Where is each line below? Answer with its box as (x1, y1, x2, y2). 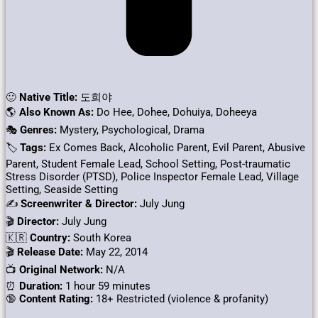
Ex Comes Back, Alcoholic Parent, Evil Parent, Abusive (46, 141, 305, 155)
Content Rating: (19, 292, 93, 306)
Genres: (20, 124, 57, 137)
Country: (30, 231, 70, 245)
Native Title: (19, 91, 77, 104)
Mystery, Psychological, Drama (57, 124, 204, 137)
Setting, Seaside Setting (6, 183, 118, 197)
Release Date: (17, 246, 83, 259)
